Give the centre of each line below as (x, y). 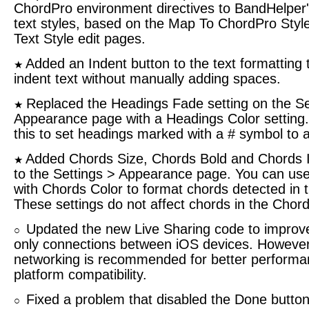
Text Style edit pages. (80, 39)
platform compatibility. (80, 275)
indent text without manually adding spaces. (147, 79)
